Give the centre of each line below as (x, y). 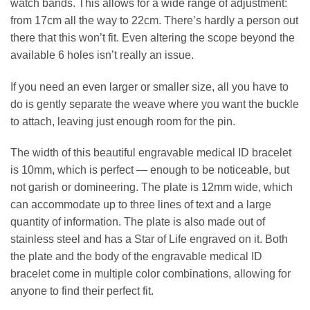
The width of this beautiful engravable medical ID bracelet (151, 153)
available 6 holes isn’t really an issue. (102, 55)
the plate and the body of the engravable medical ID (136, 257)
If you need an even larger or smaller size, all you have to (149, 86)
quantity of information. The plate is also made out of (138, 222)
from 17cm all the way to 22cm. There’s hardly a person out (154, 20)
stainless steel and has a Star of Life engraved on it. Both (149, 239)
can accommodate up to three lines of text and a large (141, 205)
